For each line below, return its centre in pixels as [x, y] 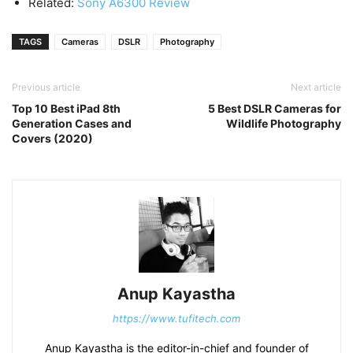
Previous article [46, 87]
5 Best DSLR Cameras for [275, 109]
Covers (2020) [52, 139]
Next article [316, 87]
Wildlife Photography [284, 124]
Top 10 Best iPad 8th [66, 109]
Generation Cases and [72, 124]
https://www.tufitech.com [176, 319]
